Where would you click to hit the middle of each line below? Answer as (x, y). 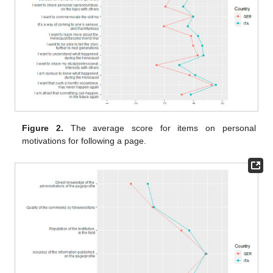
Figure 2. (43, 128)
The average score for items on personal (160, 128)
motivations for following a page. (84, 140)
